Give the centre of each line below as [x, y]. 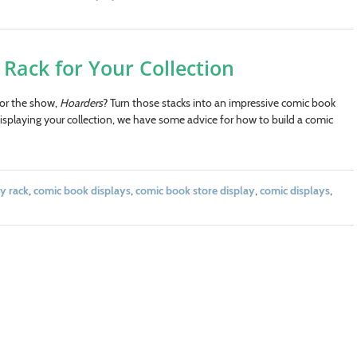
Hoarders [81, 102]
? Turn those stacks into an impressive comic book [219, 102]
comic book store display [195, 190]
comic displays [294, 190]
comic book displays [82, 190]
